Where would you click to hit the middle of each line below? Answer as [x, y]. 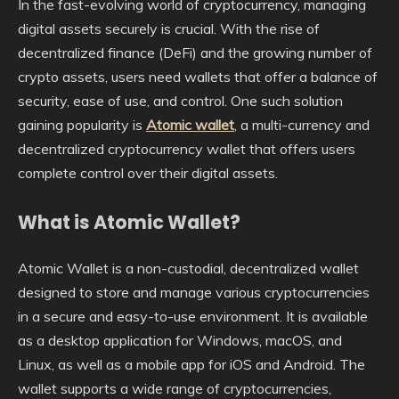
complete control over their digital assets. [148, 173]
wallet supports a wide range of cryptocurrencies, [175, 388]
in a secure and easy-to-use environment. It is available [193, 316]
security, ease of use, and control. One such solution [180, 101]
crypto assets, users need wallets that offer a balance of [198, 77]
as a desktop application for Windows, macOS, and [180, 340]
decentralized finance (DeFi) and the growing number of [195, 53]
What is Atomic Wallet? [129, 222]
